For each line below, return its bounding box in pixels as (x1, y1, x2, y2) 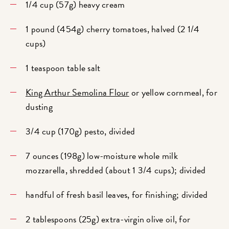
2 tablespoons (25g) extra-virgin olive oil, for (26, 212, 191, 226)
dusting (26, 100, 53, 114)
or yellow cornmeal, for (129, 85, 217, 100)
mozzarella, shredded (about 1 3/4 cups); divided (26, 163, 206, 177)
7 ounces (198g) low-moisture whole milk (26, 149, 178, 163)
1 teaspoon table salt (26, 61, 101, 75)
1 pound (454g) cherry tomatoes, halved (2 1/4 (26, 22, 200, 36)
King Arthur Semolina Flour (26, 85, 129, 100)
